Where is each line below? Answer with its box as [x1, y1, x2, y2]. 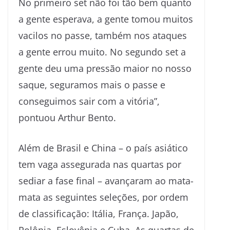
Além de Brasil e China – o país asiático [18, 142, 188, 155]
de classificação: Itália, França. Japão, [18, 207, 179, 220]
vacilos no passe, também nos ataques [18, 29, 187, 42]
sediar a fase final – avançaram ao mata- [18, 175, 194, 187]
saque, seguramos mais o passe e [18, 79, 165, 91]
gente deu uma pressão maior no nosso [18, 62, 191, 75]
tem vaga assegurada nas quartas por [18, 158, 181, 171]
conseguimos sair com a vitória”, [18, 95, 160, 108]
